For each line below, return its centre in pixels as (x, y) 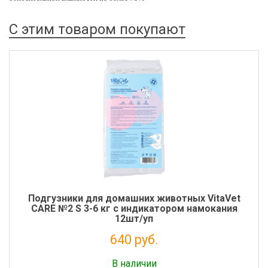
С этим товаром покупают (97, 29)
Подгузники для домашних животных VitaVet (134, 198)
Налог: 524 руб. (134, 254)
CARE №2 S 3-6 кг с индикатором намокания (134, 208)
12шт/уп (134, 219)
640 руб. (134, 240)
